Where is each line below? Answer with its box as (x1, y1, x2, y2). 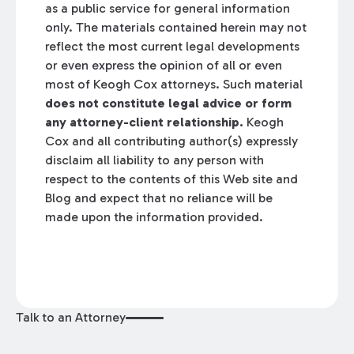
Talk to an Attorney (15, 310, 126, 326)
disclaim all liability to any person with (45, 153, 265, 168)
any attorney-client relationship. (45, 115, 244, 130)
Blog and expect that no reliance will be (45, 190, 273, 206)
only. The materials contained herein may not (45, 20, 307, 36)
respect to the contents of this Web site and (45, 171, 299, 187)
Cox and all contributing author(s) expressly (45, 134, 299, 149)
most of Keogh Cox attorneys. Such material (45, 77, 303, 92)
